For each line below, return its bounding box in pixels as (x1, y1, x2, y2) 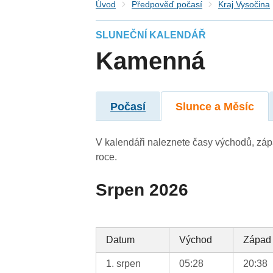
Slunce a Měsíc (175, 100, 255, 113)
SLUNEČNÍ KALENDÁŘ (96, 30, 207, 41)
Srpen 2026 (96, 180, 189, 199)
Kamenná (96, 48, 205, 75)
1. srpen (106, 258, 141, 269)
